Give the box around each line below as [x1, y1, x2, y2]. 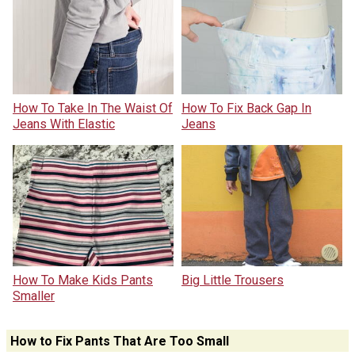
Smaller [12, 288, 55, 303]
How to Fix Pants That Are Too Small [10, 333, 229, 349]
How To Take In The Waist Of [12, 101, 173, 116]
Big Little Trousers [181, 272, 284, 288]
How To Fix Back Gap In [181, 101, 311, 116]
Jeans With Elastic [12, 116, 115, 132]
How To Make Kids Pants [12, 272, 153, 288]
